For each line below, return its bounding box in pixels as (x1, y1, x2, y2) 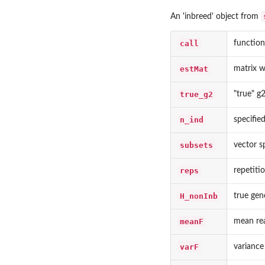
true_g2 (180, 89, 213, 99)
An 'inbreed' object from (170, 12, 261, 21)
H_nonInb (180, 191, 218, 201)
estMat (180, 64, 208, 73)
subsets (180, 140, 213, 150)
